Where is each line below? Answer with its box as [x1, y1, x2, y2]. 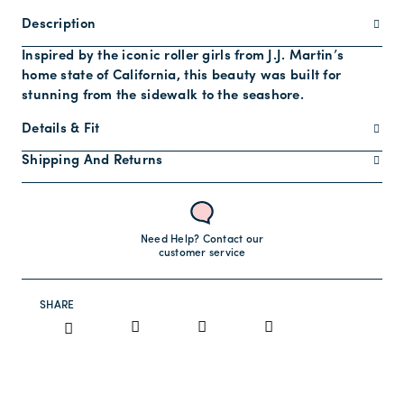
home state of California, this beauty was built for [22, 69, 342, 84]
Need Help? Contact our [140, 234, 264, 246]
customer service [158, 248, 246, 260]
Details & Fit [22, 123, 100, 137]
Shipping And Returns [22, 154, 163, 169]
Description [22, 18, 96, 32]
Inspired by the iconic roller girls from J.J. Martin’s [22, 50, 344, 64]
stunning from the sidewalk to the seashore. [22, 89, 305, 104]
